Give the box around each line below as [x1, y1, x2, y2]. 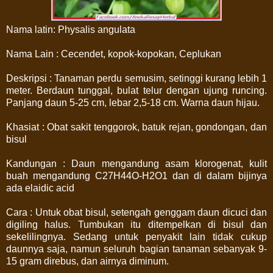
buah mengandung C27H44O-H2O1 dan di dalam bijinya [6, 170, 267, 181]
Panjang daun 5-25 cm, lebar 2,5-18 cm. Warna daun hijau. [6, 97, 260, 108]
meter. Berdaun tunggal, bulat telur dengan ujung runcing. [6, 85, 267, 96]
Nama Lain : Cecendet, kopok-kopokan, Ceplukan [6, 48, 221, 59]
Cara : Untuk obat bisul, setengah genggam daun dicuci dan [6, 207, 267, 218]
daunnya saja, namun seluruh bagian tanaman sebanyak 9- [6, 243, 267, 254]
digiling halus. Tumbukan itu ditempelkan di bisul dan [6, 219, 267, 230]
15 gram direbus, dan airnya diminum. [6, 255, 169, 266]
